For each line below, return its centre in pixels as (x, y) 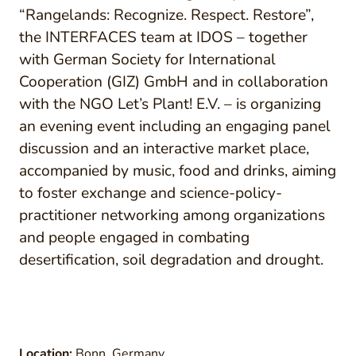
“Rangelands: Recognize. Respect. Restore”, (166, 15)
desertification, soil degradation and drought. (171, 260)
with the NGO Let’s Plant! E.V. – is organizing (170, 104)
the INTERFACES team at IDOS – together (163, 37)
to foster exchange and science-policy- (151, 193)
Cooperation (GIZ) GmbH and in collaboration (174, 82)
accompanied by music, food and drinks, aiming (178, 171)
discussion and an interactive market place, (164, 149)
